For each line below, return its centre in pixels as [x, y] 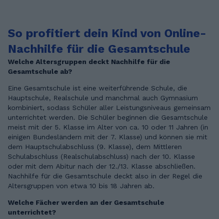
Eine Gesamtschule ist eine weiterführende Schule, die [98, 88]
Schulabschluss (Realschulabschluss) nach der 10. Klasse [101, 157]
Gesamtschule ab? [40, 72]
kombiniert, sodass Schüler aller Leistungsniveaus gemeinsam [109, 108]
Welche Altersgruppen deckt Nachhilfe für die [89, 62]
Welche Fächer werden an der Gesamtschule [86, 203]
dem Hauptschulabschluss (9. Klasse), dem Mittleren [95, 147]
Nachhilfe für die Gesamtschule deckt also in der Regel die [105, 176]
